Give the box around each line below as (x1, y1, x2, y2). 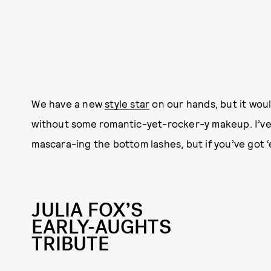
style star (105, 97, 150, 109)
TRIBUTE (31, 231, 109, 257)
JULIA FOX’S (31, 197, 143, 223)
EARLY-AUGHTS (31, 214, 171, 240)
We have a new (31, 97, 105, 109)
